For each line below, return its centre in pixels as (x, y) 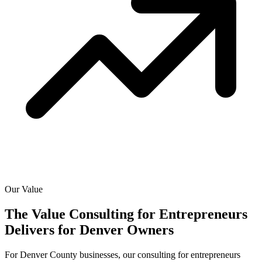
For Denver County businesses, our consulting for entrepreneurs (123, 255)
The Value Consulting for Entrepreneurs (126, 214)
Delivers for (40, 230)
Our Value (24, 189)
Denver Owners (127, 230)
